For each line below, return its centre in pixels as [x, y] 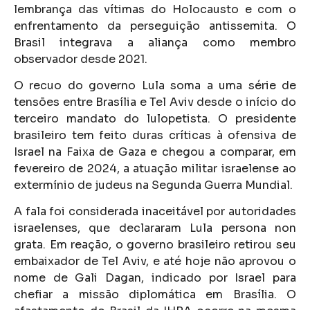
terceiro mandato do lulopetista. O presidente [155, 119]
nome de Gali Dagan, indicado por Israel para [155, 278]
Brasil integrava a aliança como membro [155, 42]
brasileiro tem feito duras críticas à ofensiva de [155, 135]
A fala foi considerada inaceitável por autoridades [155, 212]
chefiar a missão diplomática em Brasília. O [155, 295]
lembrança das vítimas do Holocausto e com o [155, 9]
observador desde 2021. [81, 59]
